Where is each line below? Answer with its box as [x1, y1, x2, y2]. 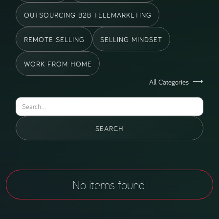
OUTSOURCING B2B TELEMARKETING [23, 10, 152, 20]
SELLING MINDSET [100, 34, 163, 44]
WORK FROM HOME [23, 59, 92, 68]
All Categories [149, 77, 189, 87]
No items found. [72, 177, 147, 192]
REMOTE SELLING [23, 34, 85, 44]
